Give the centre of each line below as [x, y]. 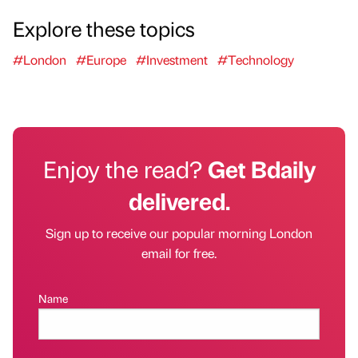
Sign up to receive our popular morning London [179, 233]
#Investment [172, 60]
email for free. [179, 253]
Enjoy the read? [125, 169]
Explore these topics [104, 28]
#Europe [101, 60]
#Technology [256, 60]
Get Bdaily [261, 169]
